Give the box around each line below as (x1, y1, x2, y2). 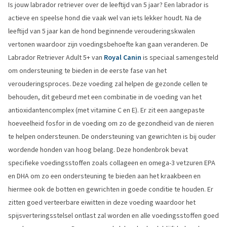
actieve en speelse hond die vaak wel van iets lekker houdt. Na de (8, 13, 202, 23)
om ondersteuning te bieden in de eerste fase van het (8, 66, 167, 75)
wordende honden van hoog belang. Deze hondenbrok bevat (8, 145, 188, 155)
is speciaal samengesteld (141, 53, 218, 62)
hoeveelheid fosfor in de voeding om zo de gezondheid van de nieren (8, 119, 214, 128)
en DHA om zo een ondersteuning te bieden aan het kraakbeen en (8, 171, 201, 181)
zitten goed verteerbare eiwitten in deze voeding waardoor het (8, 198, 196, 207)
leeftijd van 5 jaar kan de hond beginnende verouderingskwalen (8, 26, 195, 36)
